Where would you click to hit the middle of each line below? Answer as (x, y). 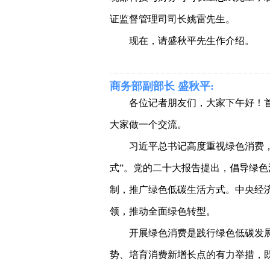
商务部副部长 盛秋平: (162, 86)
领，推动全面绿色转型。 (163, 211)
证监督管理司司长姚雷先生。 (172, 19)
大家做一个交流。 (148, 124)
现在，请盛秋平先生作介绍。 (192, 41)
